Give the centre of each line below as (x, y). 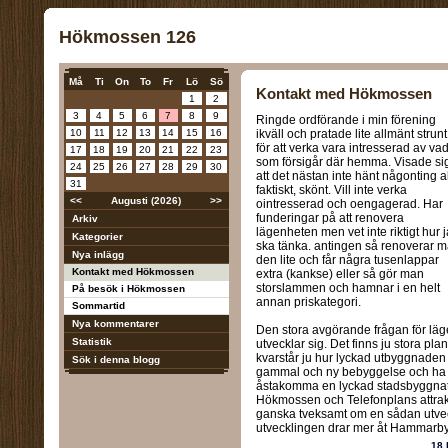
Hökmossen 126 (127, 37)
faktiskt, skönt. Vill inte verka (331, 190)
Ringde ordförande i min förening (346, 120)
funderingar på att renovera (330, 218)
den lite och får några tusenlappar (347, 260)
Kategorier (97, 236)
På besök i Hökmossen (128, 288)
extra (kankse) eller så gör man (340, 274)
